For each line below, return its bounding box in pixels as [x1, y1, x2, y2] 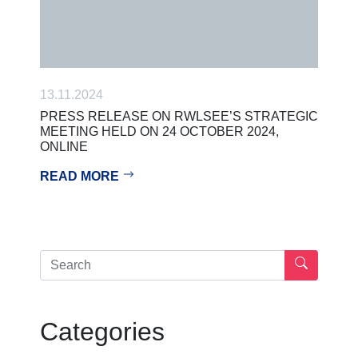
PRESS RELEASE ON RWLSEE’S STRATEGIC [40, 109, 318, 123]
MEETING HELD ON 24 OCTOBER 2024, [40, 124, 279, 138]
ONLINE [40, 139, 88, 153]
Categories [40, 316, 165, 346]
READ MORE [40, 169, 122, 183]
